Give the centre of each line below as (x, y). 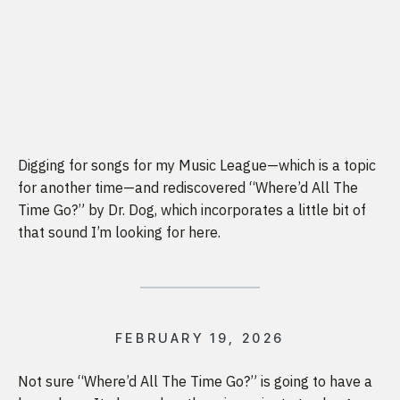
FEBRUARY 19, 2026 (200, 337)
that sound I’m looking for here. (119, 232)
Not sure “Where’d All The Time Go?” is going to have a (195, 382)
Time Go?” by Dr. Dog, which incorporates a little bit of (192, 209)
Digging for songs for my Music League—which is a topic (197, 165)
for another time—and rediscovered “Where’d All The (188, 187)
